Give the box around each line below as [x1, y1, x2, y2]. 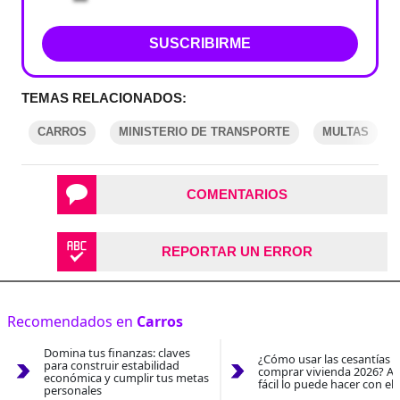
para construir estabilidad [43, 357, 179, 374]
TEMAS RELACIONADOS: [21, 90, 187, 106]
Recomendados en [7, 312, 137, 332]
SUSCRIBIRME [149, 36, 251, 52]
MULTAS [322, 125, 369, 139]
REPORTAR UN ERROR [161, 244, 312, 260]
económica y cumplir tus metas [43, 370, 209, 387]
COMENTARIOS [186, 187, 287, 203]
